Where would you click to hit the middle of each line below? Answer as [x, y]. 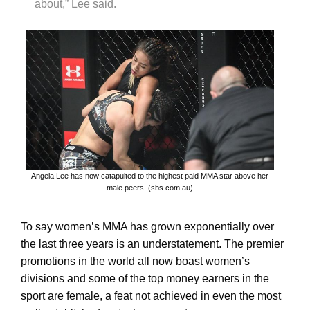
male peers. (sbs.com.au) [149, 188]
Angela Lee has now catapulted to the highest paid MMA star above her [149, 176]
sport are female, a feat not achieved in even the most [151, 296]
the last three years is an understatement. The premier [152, 244]
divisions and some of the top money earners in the [145, 279]
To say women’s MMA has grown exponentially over [147, 227]
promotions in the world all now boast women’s [135, 262]
